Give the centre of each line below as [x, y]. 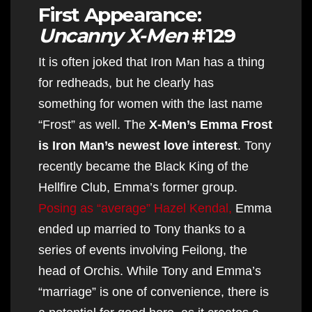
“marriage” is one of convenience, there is [154, 291]
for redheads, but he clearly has [126, 83]
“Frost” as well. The [94, 124]
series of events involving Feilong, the [143, 250]
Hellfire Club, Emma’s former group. [138, 187]
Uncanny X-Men [113, 35]
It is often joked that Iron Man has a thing [151, 62]
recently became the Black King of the [143, 166]
